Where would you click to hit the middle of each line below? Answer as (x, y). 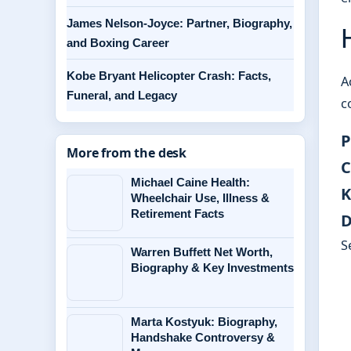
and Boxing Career (118, 43)
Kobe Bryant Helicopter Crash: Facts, (169, 76)
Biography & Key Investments (212, 268)
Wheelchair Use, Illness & (200, 198)
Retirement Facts (177, 213)
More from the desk (127, 153)
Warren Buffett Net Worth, (202, 252)
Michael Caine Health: (190, 182)
